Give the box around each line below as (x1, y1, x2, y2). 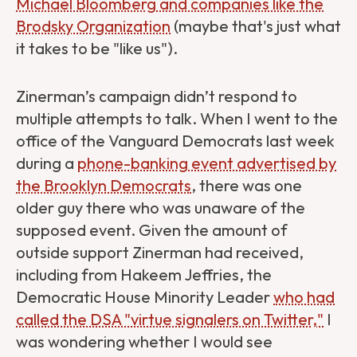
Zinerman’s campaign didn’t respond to (16, 86, 297, 107)
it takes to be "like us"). (16, 38, 181, 59)
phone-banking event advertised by (77, 153, 336, 174)
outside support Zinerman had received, (16, 242, 304, 263)
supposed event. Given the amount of (16, 220, 288, 241)
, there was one (191, 175, 302, 196)
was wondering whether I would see (16, 331, 273, 352)
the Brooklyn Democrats (16, 175, 191, 196)
